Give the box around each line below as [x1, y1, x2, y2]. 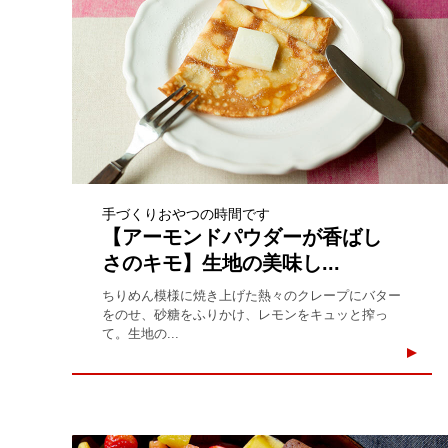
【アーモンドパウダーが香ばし [102, 225, 382, 248]
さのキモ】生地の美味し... [102, 251, 340, 274]
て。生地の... [102, 325, 179, 341]
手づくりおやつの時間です [102, 205, 270, 222]
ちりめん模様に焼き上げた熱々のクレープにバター [102, 287, 401, 303]
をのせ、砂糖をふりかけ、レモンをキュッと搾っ [102, 306, 388, 322]
